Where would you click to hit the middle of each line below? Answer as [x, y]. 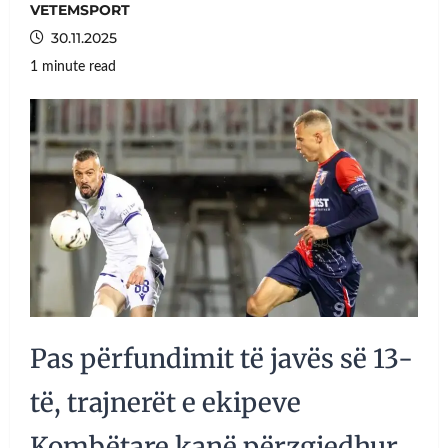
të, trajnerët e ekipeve [165, 403]
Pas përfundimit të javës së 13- [221, 359]
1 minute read [73, 67]
